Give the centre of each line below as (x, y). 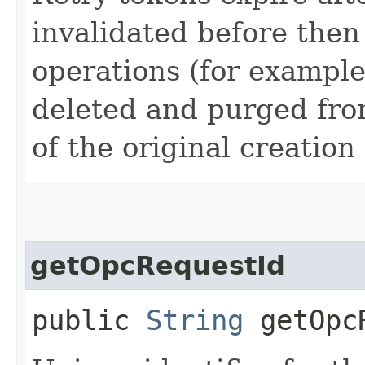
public (89, 320)
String (195, 320)
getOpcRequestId (158, 265)
